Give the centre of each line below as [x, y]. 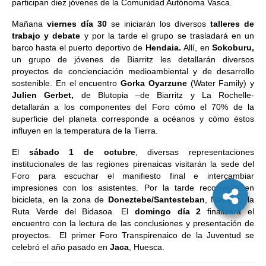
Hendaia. [164, 47]
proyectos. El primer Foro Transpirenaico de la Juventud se [133, 235]
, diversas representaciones [195, 152]
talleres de [232, 24]
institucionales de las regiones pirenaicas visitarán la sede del [133, 164]
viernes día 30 [77, 24]
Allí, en [197, 47]
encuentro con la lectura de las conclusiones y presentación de [133, 223]
